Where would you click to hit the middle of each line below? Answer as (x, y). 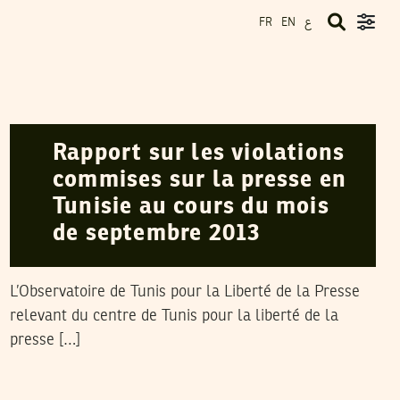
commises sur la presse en (199, 180)
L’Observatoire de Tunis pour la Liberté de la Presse (184, 292)
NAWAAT (119, 106)
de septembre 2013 (157, 234)
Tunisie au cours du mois (191, 207)
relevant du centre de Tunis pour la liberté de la (174, 316)
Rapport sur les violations (199, 154)
